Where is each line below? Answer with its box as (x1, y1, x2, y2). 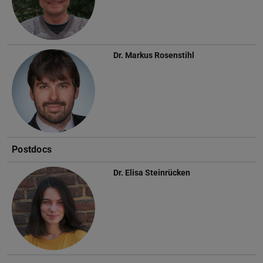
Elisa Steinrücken (125, 168, 190, 178)
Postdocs (12, 144, 52, 156)
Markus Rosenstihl (125, 50, 194, 60)
